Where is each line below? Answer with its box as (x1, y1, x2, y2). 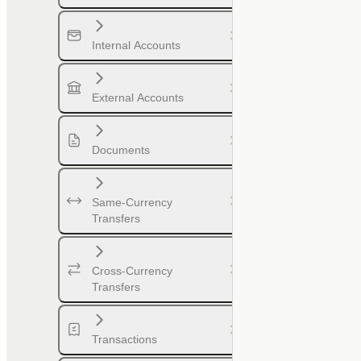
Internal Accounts (92, 38, 180, 52)
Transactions (92, 332, 157, 346)
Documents (92, 143, 150, 156)
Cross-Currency (92, 263, 172, 277)
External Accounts (92, 90, 184, 104)
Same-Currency (92, 195, 172, 209)
